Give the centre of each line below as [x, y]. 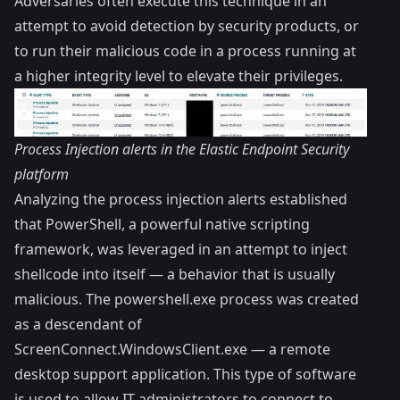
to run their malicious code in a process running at [185, 51]
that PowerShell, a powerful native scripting [162, 225]
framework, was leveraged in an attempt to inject [181, 250]
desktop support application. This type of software [185, 375]
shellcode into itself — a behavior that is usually [175, 275]
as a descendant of [78, 325]
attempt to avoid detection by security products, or [187, 26]
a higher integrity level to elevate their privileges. [179, 76]
